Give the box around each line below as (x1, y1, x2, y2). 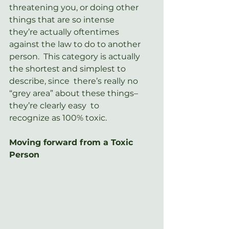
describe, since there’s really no (9, 76, 140, 86)
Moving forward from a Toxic (9, 137, 135, 147)
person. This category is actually (9, 51, 142, 61)
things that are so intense (9, 14, 119, 25)
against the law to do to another (9, 39, 143, 49)
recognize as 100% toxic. (9, 112, 107, 123)
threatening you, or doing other (9, 2, 141, 12)
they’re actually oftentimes (9, 27, 121, 37)
